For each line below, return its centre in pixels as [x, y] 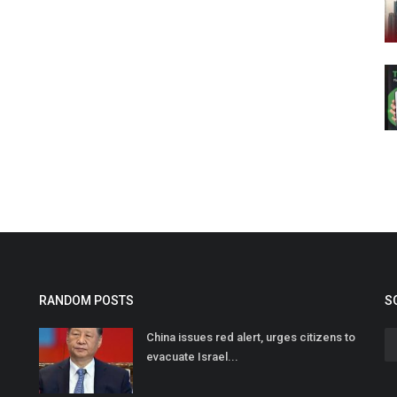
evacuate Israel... [192, 357]
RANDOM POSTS [86, 301]
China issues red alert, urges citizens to [251, 338]
